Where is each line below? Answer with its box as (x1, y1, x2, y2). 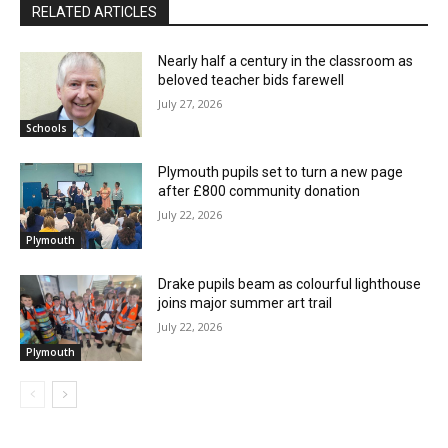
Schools (26, 121, 67, 136)
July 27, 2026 (158, 95, 223, 111)
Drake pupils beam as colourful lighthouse (158, 276, 422, 293)
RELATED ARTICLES (32, 3, 157, 20)
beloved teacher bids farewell (158, 71, 345, 88)
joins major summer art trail (158, 295, 333, 312)
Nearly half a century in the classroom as (158, 52, 414, 69)
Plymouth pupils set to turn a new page (158, 164, 404, 181)
